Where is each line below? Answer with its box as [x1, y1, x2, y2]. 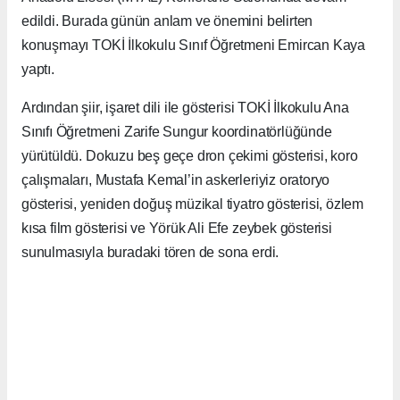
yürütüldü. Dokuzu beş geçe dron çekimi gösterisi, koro [21, 148, 358, 164]
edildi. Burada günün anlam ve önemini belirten [21, 13, 313, 29]
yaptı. [21, 62, 54, 78]
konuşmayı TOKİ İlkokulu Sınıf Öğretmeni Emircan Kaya [21, 37, 366, 54]
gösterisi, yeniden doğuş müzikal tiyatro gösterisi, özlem [21, 196, 364, 212]
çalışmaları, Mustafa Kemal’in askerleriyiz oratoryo [21, 172, 330, 188]
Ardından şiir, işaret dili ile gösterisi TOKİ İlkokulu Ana [21, 100, 349, 116]
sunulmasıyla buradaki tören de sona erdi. [21, 245, 279, 261]
